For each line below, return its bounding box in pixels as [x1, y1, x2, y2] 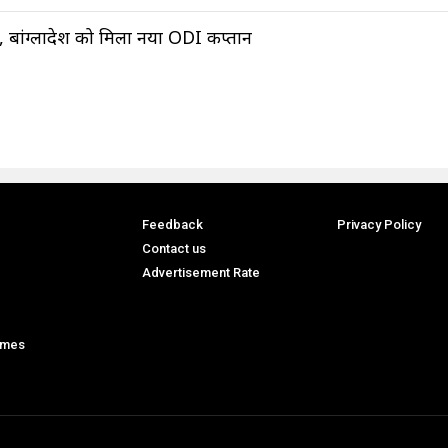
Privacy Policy [336, 216, 421, 232]
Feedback [141, 216, 203, 232]
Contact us [141, 240, 206, 256]
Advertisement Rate [141, 264, 260, 280]
